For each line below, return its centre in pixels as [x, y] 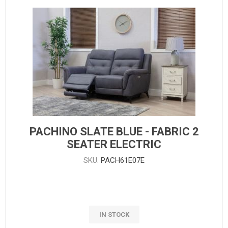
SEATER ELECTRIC [114, 144]
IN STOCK [114, 214]
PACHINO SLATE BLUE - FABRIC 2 [114, 131]
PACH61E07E [123, 160]
